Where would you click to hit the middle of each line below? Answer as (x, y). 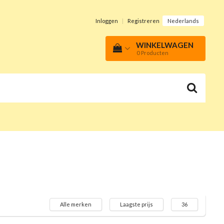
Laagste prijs (136, 204)
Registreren (143, 21)
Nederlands (183, 21)
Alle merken (76, 204)
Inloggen (107, 21)
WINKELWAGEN (165, 45)
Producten (155, 53)
